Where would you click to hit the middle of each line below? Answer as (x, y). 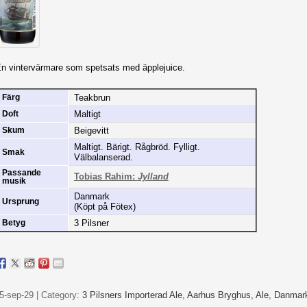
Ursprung (20, 201)
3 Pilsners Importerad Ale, (134, 295)
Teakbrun (92, 97)
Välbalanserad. (103, 157)
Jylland (153, 176)
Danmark (91, 196)
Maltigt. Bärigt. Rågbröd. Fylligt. (137, 147)
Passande (21, 172)
